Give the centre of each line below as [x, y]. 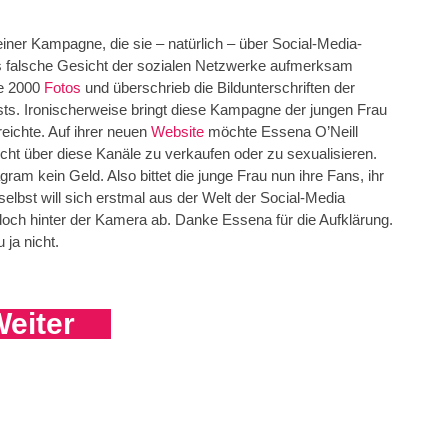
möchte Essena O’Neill [283, 132]
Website [179, 132]
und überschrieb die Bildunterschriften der [220, 88]
